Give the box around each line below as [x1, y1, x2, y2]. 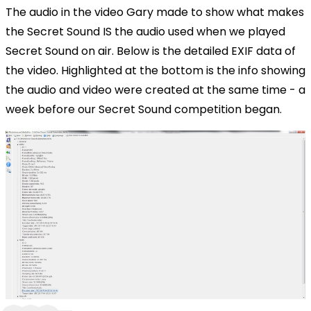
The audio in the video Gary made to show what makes [6, 3, 304, 20]
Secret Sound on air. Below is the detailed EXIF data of [6, 42, 296, 59]
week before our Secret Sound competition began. [6, 101, 282, 117]
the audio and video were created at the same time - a [6, 81, 305, 98]
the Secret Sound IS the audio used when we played [6, 23, 285, 40]
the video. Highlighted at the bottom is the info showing [6, 62, 305, 78]
